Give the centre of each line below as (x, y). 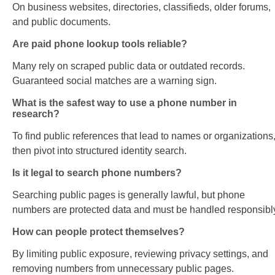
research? (36, 114)
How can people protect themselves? (99, 232)
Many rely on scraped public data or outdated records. (129, 66)
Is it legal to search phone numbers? (97, 173)
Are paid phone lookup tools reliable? (100, 44)
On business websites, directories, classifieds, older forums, (141, 7)
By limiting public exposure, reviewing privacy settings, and (140, 254)
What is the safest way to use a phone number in (125, 103)
